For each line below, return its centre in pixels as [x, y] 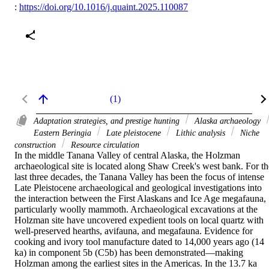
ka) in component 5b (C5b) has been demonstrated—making [129, 252]
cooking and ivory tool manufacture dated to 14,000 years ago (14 [139, 241]
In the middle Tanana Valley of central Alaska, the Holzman [127, 155]
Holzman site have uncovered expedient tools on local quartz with [139, 220]
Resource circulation [104, 144]
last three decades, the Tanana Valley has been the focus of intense [139, 177]
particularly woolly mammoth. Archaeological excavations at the [136, 209]
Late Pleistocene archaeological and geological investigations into [138, 187]
